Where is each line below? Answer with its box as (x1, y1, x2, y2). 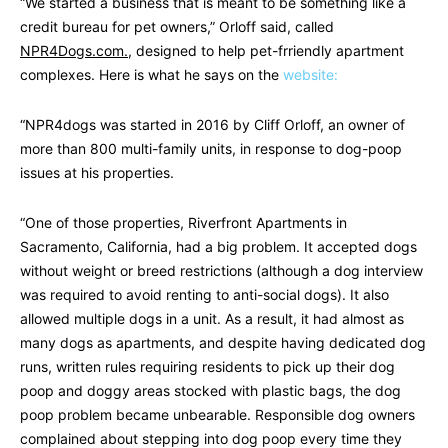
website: (283, 66, 338, 84)
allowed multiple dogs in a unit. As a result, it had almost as (20, 310, 404, 328)
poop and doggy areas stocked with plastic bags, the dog (20, 382, 401, 400)
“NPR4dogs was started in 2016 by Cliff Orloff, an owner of (20, 116, 405, 134)
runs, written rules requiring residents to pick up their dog (20, 358, 395, 376)
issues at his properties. (20, 164, 174, 182)
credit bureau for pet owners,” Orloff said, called (20, 18, 334, 36)
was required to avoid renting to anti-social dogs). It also (20, 286, 389, 304)
